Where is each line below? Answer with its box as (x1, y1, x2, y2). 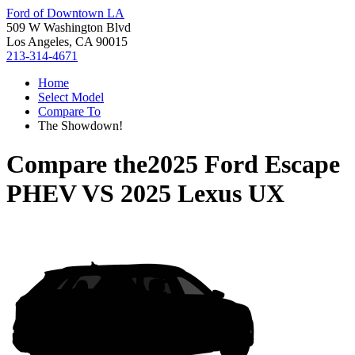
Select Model (38, 90, 104, 104)
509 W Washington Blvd (6, 21, 131, 34)
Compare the (6, 150, 147, 179)
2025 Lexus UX (120, 179, 284, 208)
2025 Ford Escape (147, 150, 340, 179)
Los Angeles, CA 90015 (6, 35, 128, 48)
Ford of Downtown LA (6, 6, 124, 20)
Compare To (38, 105, 101, 118)
